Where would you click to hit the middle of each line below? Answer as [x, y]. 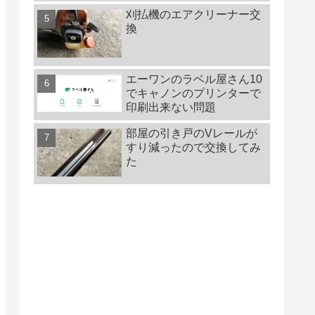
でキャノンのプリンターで [193, 93]
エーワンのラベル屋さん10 [194, 79]
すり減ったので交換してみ [193, 147]
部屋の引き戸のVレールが [192, 133]
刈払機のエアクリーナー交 [193, 15]
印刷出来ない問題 [171, 107]
